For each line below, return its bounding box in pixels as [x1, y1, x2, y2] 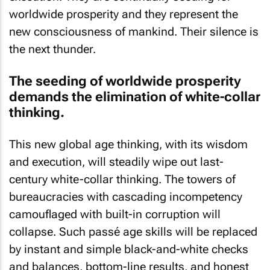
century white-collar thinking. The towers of [9, 172, 236, 186]
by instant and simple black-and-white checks [9, 242, 248, 256]
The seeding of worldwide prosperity [9, 73, 241, 89]
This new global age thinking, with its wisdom [9, 137, 248, 151]
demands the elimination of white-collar [9, 89, 260, 104]
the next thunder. [9, 42, 96, 56]
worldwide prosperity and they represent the [9, 7, 238, 21]
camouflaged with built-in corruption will [9, 207, 221, 221]
